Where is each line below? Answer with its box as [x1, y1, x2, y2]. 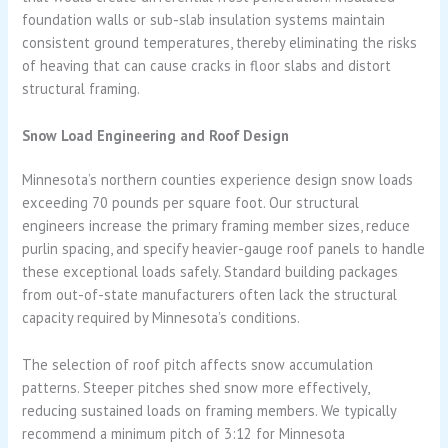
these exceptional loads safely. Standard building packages [22, 262, 399, 282]
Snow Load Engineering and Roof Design [22, 125, 290, 145]
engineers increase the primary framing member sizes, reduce [22, 216, 411, 236]
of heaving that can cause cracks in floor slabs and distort [22, 56, 392, 76]
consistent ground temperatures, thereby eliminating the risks [22, 33, 418, 53]
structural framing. [22, 79, 141, 99]
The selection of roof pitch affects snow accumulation [22, 354, 374, 374]
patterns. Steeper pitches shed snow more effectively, [22, 377, 370, 397]
